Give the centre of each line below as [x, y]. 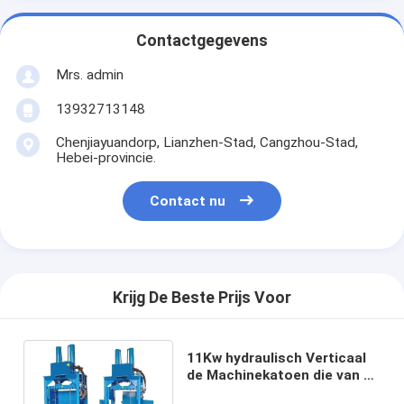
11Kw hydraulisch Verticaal [277, 358]
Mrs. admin [89, 74]
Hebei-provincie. [106, 157]
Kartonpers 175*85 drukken [278, 392]
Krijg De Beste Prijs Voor [202, 298]
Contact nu [188, 202]
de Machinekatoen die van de [284, 375]
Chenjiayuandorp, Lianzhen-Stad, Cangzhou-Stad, [207, 142]
